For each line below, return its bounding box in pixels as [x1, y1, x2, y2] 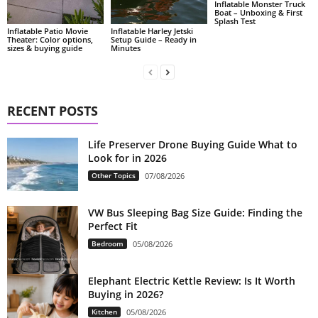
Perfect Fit [88, 219, 138, 233]
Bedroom [92, 238, 124, 248]
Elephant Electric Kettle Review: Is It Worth [88, 273, 295, 287]
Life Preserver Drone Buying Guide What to [88, 137, 297, 151]
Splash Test [214, 15, 256, 26]
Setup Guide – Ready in [110, 33, 197, 45]
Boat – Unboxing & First [214, 6, 302, 18]
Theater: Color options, [7, 33, 93, 45]
